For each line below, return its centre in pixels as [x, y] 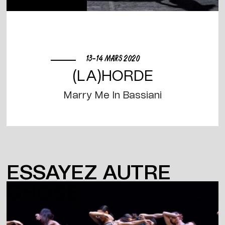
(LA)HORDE [113, 77]
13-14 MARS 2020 [113, 59]
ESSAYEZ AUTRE [89, 174]
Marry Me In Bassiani [113, 96]
